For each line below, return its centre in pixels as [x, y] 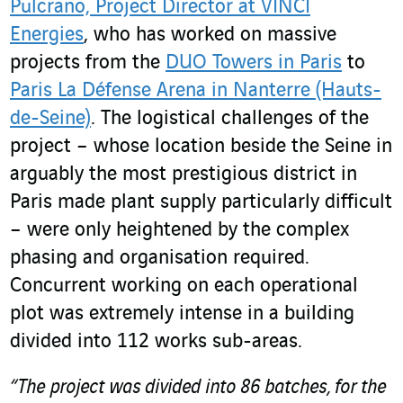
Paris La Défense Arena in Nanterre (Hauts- [196, 91]
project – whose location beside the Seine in [201, 147]
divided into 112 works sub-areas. [156, 342]
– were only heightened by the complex [179, 231]
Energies [47, 36]
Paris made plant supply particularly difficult [201, 203]
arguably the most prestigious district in [184, 175]
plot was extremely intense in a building [182, 314]
